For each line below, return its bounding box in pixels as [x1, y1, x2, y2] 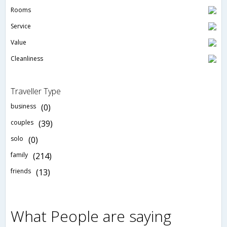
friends [11, 167, 31, 176]
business [11, 102, 36, 111]
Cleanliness [11, 54, 43, 63]
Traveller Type [11, 86, 61, 97]
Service [11, 22, 31, 31]
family [11, 150, 28, 160]
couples [11, 118, 33, 127]
